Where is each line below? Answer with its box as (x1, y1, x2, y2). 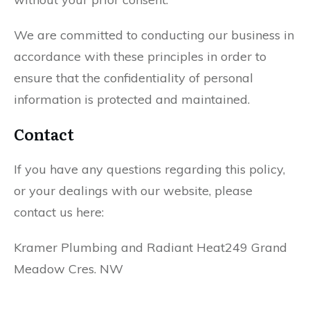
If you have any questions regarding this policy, (14, 161, 285, 177)
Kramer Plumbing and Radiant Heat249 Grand (14, 239, 287, 255)
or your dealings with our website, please (14, 183, 253, 199)
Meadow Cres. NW (14, 261, 123, 277)
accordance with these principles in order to (14, 48, 266, 64)
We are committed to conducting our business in (14, 27, 294, 43)
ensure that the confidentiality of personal (14, 70, 253, 86)
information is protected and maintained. (14, 91, 250, 107)
